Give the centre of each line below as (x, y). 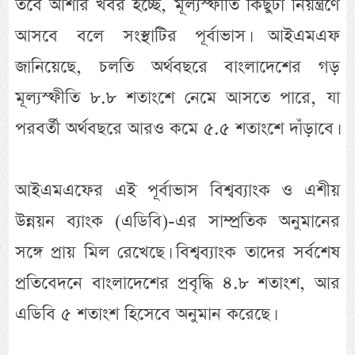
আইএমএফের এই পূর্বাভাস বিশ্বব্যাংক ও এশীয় (177, 191)
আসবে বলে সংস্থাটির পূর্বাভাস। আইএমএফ (177, 36)
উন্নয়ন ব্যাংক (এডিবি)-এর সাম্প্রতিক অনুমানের (177, 222)
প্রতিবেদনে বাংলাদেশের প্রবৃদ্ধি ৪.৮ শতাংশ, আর (177, 284)
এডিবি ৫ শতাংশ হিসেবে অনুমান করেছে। (145, 315)
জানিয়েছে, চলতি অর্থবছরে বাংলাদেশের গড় (177, 67)
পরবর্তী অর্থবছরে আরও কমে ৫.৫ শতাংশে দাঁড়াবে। (176, 129)
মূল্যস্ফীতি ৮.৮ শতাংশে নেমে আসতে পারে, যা (177, 98)
